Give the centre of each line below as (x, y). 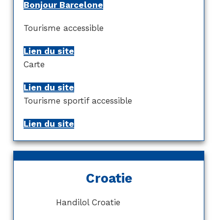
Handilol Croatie (73, 203)
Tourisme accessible (65, 28)
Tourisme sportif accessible (78, 101)
